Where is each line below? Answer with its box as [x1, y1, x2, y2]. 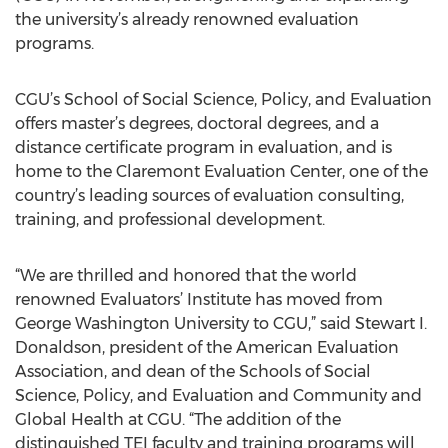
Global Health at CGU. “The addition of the [15, 410, 341, 429]
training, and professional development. [15, 210, 325, 229]
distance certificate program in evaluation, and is [15, 138, 392, 157]
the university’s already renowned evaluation [15, 10, 359, 29]
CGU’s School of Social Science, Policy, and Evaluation [15, 90, 432, 109]
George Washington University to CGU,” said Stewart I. [15, 314, 427, 333]
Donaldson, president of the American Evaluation [15, 338, 399, 357]
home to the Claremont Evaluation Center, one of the [15, 162, 428, 181]
